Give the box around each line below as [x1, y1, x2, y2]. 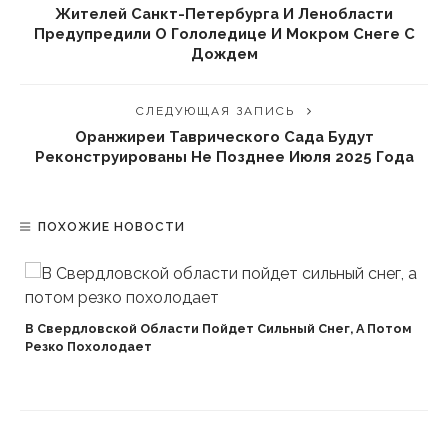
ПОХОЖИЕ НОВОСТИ [38, 220, 185, 234]
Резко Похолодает [25, 339, 152, 354]
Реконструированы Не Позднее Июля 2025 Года [34, 148, 414, 165]
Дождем [190, 45, 258, 62]
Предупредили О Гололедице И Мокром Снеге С [33, 25, 415, 42]
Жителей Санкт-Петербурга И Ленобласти [55, 5, 393, 22]
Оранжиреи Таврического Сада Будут [74, 128, 374, 145]
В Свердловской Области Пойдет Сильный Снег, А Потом [25, 321, 412, 336]
